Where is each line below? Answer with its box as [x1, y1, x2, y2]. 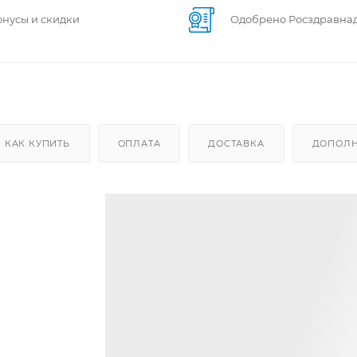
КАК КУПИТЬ [4, 137, 70, 149]
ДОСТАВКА [208, 137, 265, 149]
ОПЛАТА [117, 137, 161, 149]
